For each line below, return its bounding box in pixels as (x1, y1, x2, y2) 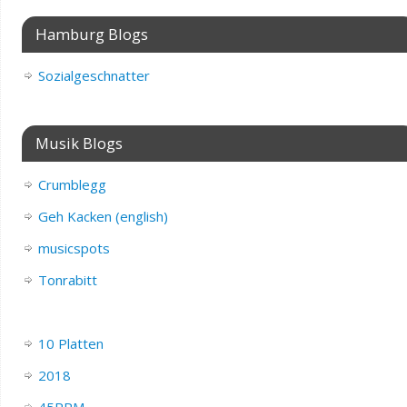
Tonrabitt (37, 270, 97, 289)
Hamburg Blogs (35, 23, 148, 45)
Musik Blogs (35, 132, 123, 154)
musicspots (37, 238, 110, 257)
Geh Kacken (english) (37, 206, 168, 225)
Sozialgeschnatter (37, 65, 150, 84)
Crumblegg (37, 174, 106, 194)
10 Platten (37, 333, 104, 352)
